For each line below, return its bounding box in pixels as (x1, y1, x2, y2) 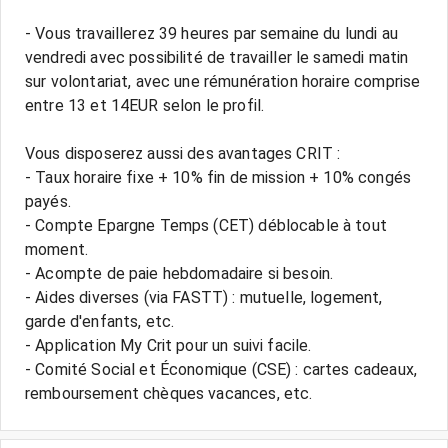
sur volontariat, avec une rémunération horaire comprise (25, 72, 421, 91)
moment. (25, 240, 89, 259)
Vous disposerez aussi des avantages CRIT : (25, 144, 341, 163)
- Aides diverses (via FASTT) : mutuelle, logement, (25, 288, 383, 307)
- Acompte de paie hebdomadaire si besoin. (25, 264, 334, 283)
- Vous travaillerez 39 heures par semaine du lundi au (25, 24, 398, 43)
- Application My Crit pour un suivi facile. (25, 336, 312, 355)
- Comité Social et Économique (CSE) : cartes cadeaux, (25, 360, 417, 379)
